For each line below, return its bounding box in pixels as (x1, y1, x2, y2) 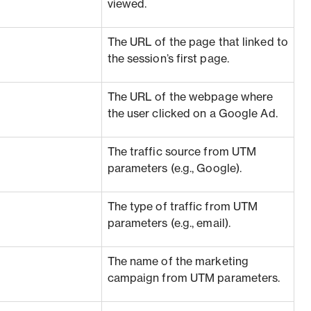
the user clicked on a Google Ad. (107, 108, 278, 119)
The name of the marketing (107, 256, 249, 267)
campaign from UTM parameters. (107, 273, 280, 284)
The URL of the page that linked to (107, 37, 288, 48)
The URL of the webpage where (107, 92, 274, 103)
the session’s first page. (107, 53, 230, 65)
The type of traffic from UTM (107, 201, 258, 212)
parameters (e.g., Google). (107, 163, 242, 174)
